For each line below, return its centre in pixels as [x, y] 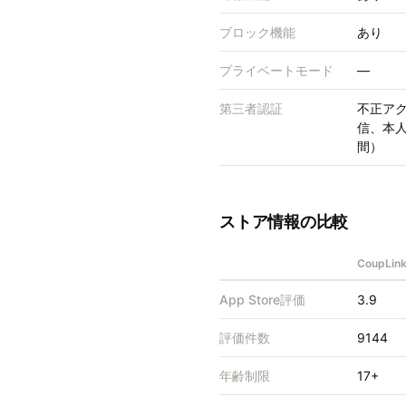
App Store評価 [262, 300]
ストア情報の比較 [284, 222]
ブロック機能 [257, 33]
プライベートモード [276, 71]
